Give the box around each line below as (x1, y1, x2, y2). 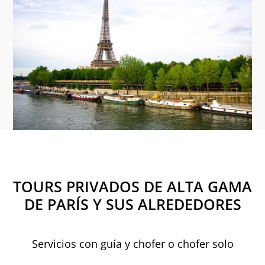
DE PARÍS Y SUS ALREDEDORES (24, 194, 241, 215)
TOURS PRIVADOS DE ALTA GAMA (13, 176, 252, 197)
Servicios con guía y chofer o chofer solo (31, 237, 234, 251)
